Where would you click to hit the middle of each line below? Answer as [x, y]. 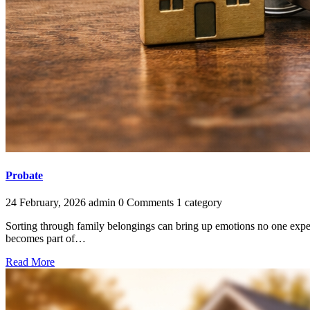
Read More [30, 262]
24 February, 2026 [46, 203]
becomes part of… [46, 239]
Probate [24, 175]
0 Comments [146, 203]
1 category [199, 203]
